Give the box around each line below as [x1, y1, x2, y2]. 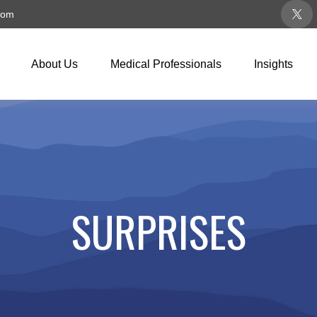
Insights [254, 57, 294, 70]
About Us [31, 57, 79, 70]
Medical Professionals [110, 57, 222, 70]
